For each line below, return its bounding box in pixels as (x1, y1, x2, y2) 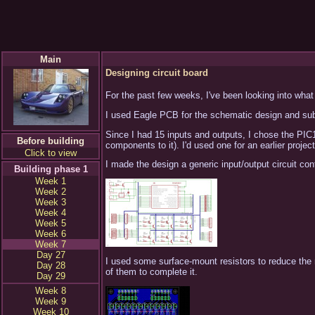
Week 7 (35, 239, 66, 250)
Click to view (25, 148, 77, 158)
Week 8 (35, 285, 66, 296)
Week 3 (35, 197, 66, 207)
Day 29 (36, 271, 65, 281)
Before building (17, 136, 84, 146)
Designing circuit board (105, 67, 208, 78)
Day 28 (36, 260, 65, 271)
